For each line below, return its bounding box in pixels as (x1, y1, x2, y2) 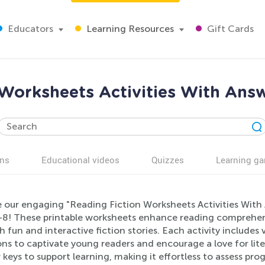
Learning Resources (84, 23, 174, 34)
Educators (5, 23, 53, 34)
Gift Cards (205, 23, 254, 34)
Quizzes (151, 154, 184, 166)
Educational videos (41, 154, 119, 166)
